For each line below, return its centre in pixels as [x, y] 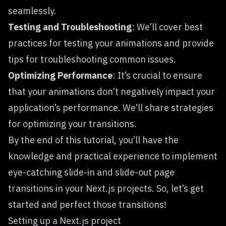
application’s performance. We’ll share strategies [111, 108]
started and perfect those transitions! [87, 205]
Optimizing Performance [60, 75]
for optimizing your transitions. [72, 124]
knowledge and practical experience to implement [113, 156]
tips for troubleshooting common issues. [92, 59]
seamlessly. [32, 11]
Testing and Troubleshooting [70, 27]
